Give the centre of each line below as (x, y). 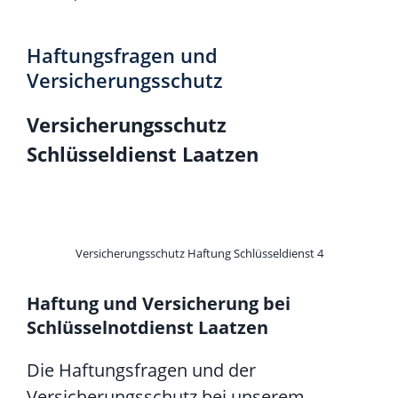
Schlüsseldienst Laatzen (143, 154)
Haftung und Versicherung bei (159, 304)
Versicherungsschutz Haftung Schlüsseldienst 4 (199, 254)
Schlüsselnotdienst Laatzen (147, 328)
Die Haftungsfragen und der (141, 370)
